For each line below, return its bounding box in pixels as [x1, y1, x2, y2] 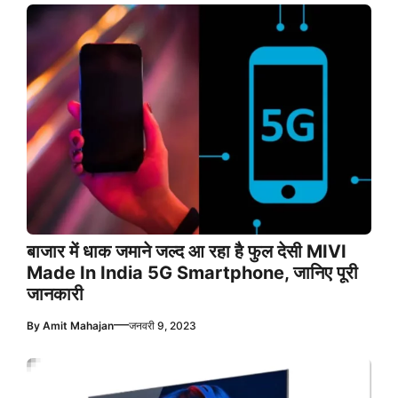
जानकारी [27, 283, 84, 305]
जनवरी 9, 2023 [129, 318, 196, 332]
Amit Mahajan [43, 318, 114, 332]
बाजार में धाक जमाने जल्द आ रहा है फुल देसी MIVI [27, 240, 346, 262]
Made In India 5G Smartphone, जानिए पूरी [27, 261, 358, 283]
